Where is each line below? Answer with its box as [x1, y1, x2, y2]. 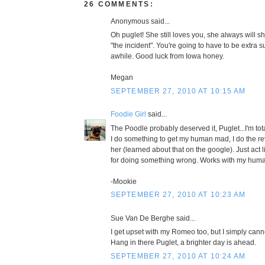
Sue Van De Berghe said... [111, 214, 195, 222]
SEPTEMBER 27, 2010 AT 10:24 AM [111, 251, 246, 260]
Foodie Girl [111, 110, 146, 119]
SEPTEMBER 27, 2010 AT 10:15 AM [111, 86, 246, 95]
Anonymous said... [111, 17, 170, 25]
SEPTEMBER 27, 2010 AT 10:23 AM [111, 190, 246, 199]
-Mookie [111, 177, 137, 186]
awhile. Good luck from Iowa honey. [111, 52, 224, 61]
